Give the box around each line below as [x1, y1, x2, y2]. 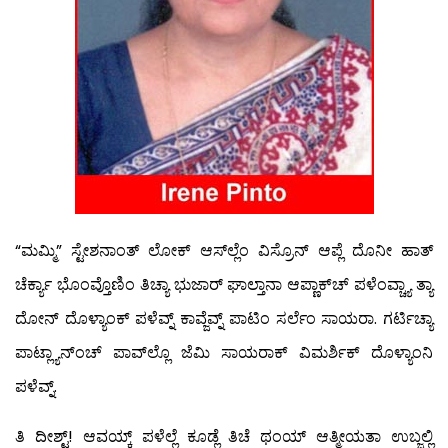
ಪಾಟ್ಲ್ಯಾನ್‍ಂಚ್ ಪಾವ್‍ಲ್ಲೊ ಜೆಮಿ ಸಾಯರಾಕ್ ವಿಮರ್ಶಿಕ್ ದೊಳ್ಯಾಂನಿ [15, 340, 433, 364]
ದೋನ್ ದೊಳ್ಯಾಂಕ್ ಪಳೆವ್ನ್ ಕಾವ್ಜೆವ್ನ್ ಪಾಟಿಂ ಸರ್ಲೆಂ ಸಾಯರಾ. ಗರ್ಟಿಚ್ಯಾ [15, 306, 433, 330]
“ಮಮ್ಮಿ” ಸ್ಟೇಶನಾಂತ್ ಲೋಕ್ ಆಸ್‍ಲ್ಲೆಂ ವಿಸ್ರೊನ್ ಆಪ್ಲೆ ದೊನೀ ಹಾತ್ [15, 238, 433, 262]
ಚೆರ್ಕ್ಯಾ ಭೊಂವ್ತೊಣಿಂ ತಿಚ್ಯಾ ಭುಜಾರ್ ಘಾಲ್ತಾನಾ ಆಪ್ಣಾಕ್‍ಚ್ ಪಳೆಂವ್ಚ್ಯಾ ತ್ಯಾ [15, 272, 433, 296]
